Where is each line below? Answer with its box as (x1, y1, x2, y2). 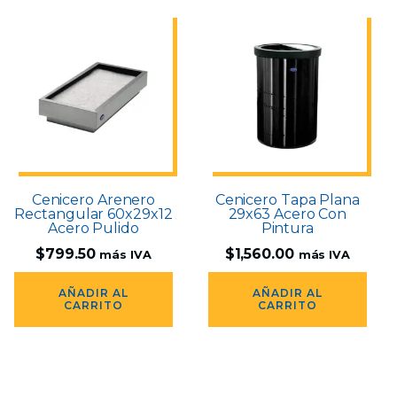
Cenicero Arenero (31, 191, 156, 209)
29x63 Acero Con (228, 206, 347, 223)
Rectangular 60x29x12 (14, 206, 173, 223)
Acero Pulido (48, 220, 139, 237)
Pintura (261, 220, 314, 237)
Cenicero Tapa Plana (214, 191, 360, 209)
